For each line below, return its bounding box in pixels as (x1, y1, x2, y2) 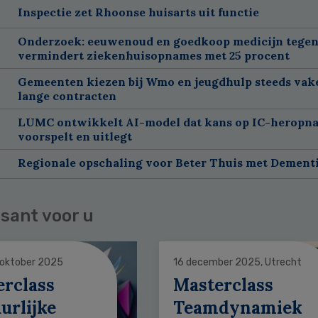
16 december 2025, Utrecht (172, 256, 302, 268)
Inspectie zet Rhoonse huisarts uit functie (17, 4, 259, 19)
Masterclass (172, 273, 273, 296)
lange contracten (17, 88, 116, 103)
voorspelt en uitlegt (17, 128, 132, 143)
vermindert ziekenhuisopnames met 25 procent (17, 48, 290, 62)
